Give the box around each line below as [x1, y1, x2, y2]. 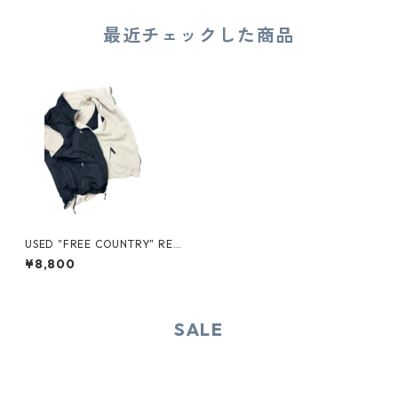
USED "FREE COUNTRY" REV [25, 237, 181, 251]
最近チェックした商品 [102, 24, 295, 46]
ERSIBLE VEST [25, 251, 100, 264]
